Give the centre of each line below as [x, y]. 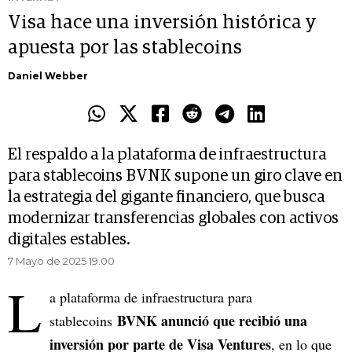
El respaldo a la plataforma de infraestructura [167, 155]
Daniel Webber [48, 76]
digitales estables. [69, 240]
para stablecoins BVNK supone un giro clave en [175, 176]
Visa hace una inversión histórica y [162, 23]
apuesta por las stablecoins [125, 48]
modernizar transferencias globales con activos [173, 219]
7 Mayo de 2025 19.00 [61, 261]
